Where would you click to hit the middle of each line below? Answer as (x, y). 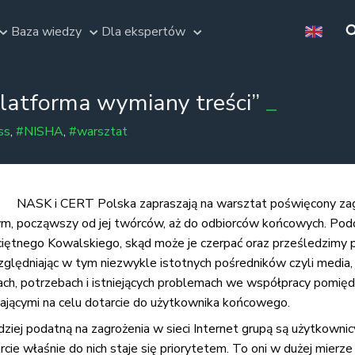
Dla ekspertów (143, 31)
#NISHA (40, 132)
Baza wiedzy (46, 31)
